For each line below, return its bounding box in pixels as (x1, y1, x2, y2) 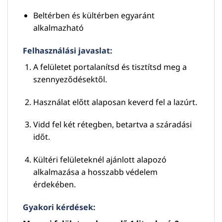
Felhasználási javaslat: (23, 45, 112, 56)
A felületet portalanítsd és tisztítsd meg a (33, 61, 187, 72)
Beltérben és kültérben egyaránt (33, 10, 155, 21)
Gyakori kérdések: (23, 202, 96, 213)
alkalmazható (33, 22, 84, 34)
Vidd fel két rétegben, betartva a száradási (33, 119, 192, 130)
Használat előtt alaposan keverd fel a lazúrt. (33, 96, 197, 108)
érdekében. (33, 179, 76, 190)
